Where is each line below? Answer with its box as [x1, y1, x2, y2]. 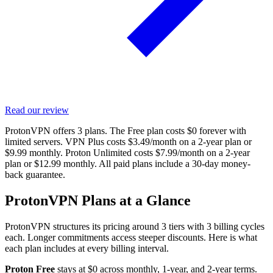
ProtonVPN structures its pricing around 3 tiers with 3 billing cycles [5, 221, 264, 232]
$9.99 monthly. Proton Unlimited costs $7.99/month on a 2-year [5, 147, 250, 158]
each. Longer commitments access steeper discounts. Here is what [5, 232, 257, 243]
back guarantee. [5, 169, 65, 180]
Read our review [5, 105, 69, 116]
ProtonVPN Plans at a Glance [5, 193, 191, 209]
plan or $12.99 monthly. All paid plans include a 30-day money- [5, 158, 250, 169]
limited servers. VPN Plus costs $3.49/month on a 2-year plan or [5, 136, 252, 147]
